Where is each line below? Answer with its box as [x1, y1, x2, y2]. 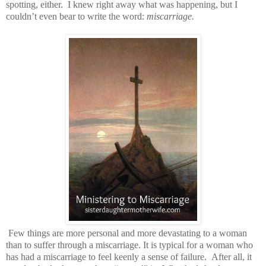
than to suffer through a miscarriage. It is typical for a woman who [6, 239, 253, 250]
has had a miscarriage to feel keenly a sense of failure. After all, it [6, 251, 252, 262]
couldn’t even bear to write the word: [6, 11, 147, 21]
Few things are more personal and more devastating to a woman [8, 227, 247, 238]
